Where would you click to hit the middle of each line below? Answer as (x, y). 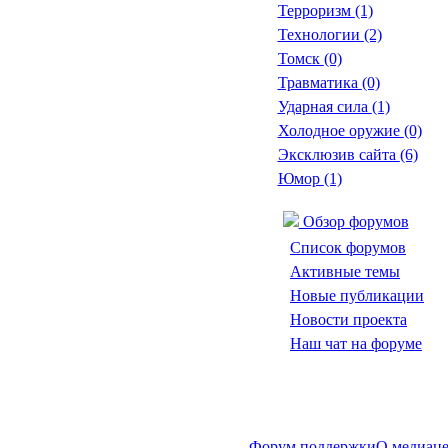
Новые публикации (357, 295)
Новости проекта (348, 319)
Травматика (319, 82)
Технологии (320, 34)
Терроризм (316, 10)
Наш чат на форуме (356, 343)
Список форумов (348, 247)
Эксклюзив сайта (338, 154)
